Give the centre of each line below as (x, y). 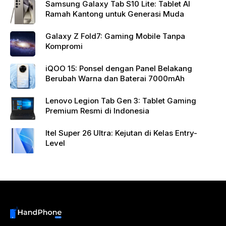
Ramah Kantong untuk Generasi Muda (115, 14)
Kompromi (64, 46)
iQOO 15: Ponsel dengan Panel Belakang (119, 68)
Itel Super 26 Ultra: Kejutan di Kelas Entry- (80, 133)
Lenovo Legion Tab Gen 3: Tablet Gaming (121, 101)
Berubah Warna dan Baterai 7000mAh (115, 78)
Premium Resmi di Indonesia (97, 111)
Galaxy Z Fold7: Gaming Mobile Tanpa (75, 36)
